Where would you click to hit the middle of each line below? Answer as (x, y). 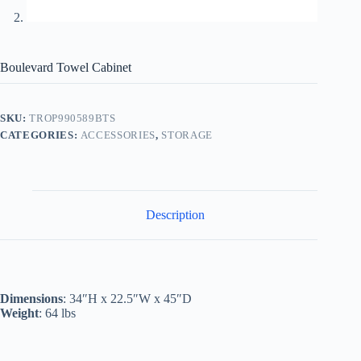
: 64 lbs (57, 313)
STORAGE (187, 135)
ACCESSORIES (118, 135)
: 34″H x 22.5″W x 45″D (127, 298)
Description (175, 215)
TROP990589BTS (73, 118)
